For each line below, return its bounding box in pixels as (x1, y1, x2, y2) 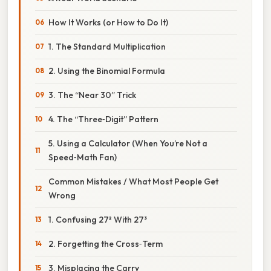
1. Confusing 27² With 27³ (48, 214, 147, 225)
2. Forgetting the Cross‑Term (48, 238, 163, 249)
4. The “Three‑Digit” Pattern (48, 113, 158, 125)
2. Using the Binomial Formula (48, 65, 165, 76)
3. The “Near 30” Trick (48, 89, 136, 100)
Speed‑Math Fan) (48, 151, 117, 163)
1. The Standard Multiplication (48, 41, 166, 52)
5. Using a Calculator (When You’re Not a (48, 137, 207, 149)
